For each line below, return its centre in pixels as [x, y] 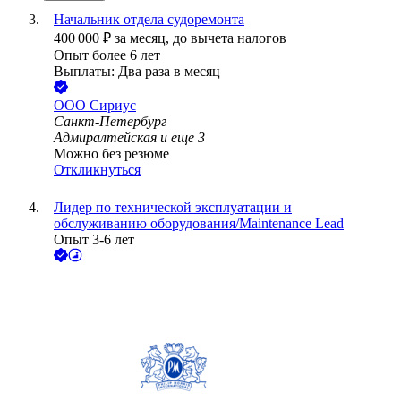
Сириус [113, 106]
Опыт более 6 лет [107, 55]
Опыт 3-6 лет [94, 240]
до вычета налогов [230, 38]
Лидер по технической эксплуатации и [173, 208]
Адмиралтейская [105, 138]
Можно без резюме [111, 154]
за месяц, [144, 38]
